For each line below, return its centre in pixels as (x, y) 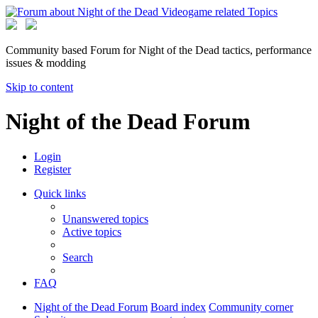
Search (78, 257)
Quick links (60, 193)
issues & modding (46, 63)
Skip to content (39, 87)
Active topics (92, 231)
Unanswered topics (105, 219)
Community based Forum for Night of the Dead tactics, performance (159, 50)
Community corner (251, 307)
